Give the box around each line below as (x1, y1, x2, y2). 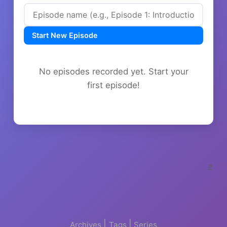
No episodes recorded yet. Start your (39, 66, 188, 77)
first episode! (87, 80, 140, 90)
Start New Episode (32, 30, 98, 40)
